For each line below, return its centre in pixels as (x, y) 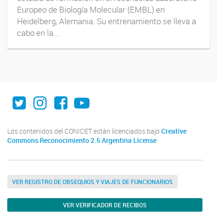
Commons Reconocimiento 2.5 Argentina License (82, 140)
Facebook (88, 94)
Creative (174, 131)
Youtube (102, 94)
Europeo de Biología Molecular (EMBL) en (91, 9)
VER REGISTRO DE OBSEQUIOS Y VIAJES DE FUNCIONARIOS (93, 181)
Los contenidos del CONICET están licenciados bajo (84, 131)
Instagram (68, 94)
